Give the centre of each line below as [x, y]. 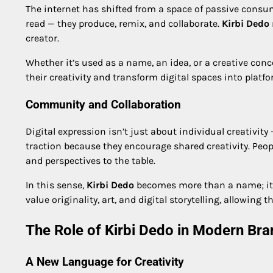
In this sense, [56, 185]
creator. [42, 38]
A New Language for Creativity [105, 262]
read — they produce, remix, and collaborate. [124, 23]
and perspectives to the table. [90, 161]
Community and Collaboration [103, 105]
